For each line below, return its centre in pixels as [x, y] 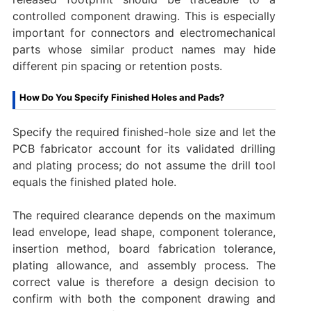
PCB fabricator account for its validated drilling [144, 149]
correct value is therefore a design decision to [144, 282]
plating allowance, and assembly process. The [144, 266]
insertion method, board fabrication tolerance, [144, 249]
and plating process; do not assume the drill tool [144, 166]
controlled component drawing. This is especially [144, 16]
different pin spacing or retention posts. [117, 66]
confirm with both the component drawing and [144, 299]
